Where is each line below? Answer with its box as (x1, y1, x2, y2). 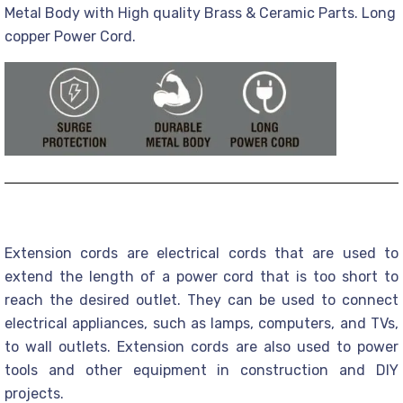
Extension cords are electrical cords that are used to (4, 245, 399, 263)
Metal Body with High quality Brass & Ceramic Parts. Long (4, 4, 396, 22)
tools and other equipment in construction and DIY (4, 362, 399, 380)
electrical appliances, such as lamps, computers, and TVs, (4, 315, 399, 333)
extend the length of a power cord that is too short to (4, 268, 399, 286)
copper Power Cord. (4, 28, 136, 46)
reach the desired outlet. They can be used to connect (4, 291, 399, 309)
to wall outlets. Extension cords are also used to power (4, 338, 399, 356)
